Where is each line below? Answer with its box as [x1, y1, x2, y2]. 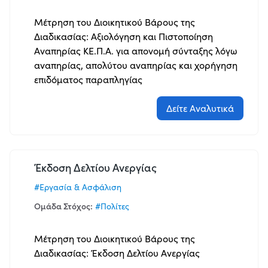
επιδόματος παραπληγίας [34, 74, 145, 86]
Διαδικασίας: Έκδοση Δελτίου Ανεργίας [34, 247, 202, 259]
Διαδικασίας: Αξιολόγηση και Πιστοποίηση [34, 31, 213, 42]
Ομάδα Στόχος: [34, 201, 93, 212]
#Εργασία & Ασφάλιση [34, 182, 121, 193]
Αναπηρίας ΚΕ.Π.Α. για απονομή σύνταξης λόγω [34, 45, 237, 57]
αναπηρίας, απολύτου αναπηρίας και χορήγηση [34, 59, 237, 71]
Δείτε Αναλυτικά [166, 102, 234, 114]
